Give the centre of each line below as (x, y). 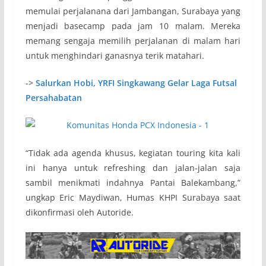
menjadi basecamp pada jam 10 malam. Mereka (133, 26)
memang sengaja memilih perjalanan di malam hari (133, 40)
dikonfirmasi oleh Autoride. (79, 213)
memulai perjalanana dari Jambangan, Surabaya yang (133, 11)
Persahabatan (53, 97)
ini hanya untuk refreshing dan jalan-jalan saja (133, 168)
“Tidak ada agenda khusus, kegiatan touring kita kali (133, 153)
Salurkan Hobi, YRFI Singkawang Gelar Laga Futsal (136, 83)
